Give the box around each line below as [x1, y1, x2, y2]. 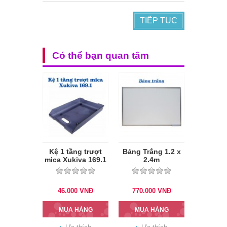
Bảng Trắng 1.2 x [122, 147, 181, 156]
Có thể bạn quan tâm [52, 50, 149, 61]
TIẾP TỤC [140, 16, 177, 25]
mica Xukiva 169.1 [45, 156, 106, 164]
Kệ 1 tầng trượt [49, 147, 102, 156]
